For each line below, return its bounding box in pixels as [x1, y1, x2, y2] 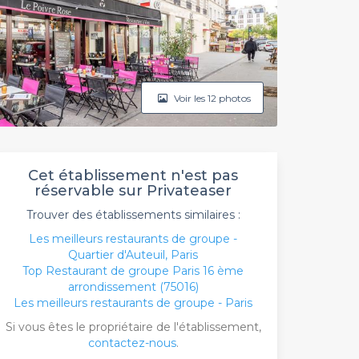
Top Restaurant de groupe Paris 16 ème [22, 264, 244, 278]
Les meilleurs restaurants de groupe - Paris [14, 296, 252, 310]
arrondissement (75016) [67, 280, 199, 294]
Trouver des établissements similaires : [26, 208, 240, 222]
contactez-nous [87, 336, 176, 350]
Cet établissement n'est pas [28, 167, 238, 184]
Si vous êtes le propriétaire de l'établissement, [5, 320, 261, 334]
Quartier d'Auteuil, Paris [68, 248, 198, 262]
